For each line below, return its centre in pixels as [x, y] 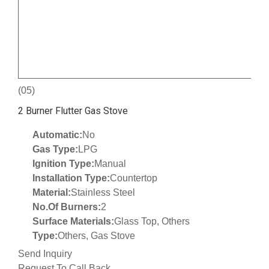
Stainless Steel [103, 192]
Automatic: [57, 134]
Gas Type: [55, 149]
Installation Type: [71, 178]
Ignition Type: [63, 163]
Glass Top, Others [152, 221]
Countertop [134, 178]
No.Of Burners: [67, 207]
